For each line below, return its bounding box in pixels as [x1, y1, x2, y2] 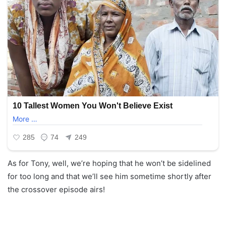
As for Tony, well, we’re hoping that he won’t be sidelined [8, 158, 211, 168]
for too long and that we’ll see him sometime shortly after [8, 171, 211, 181]
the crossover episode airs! [8, 184, 105, 194]
